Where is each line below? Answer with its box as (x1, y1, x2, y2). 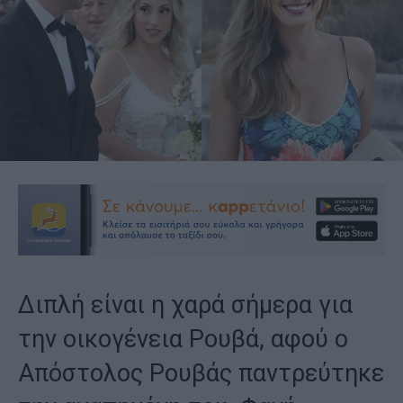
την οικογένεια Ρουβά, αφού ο (18, 325, 348, 354)
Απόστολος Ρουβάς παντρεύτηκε (18, 359, 384, 389)
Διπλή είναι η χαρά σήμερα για (18, 291, 353, 320)
